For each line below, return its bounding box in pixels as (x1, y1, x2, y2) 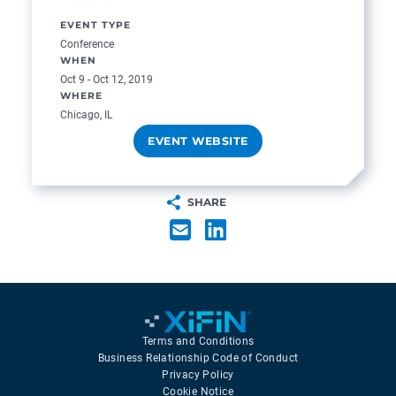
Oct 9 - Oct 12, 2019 (60, 72, 153, 86)
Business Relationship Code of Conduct (97, 350, 299, 364)
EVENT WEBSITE (148, 134, 248, 148)
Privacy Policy (162, 367, 234, 381)
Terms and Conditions (141, 333, 255, 347)
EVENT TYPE (60, 19, 131, 31)
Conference (60, 37, 114, 50)
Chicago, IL (60, 108, 112, 121)
